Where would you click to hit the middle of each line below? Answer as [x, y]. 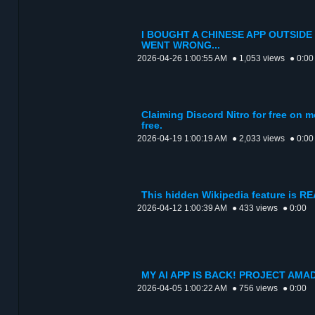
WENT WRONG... [181, 46]
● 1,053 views [258, 59]
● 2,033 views [258, 139]
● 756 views [255, 289]
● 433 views [255, 208]
